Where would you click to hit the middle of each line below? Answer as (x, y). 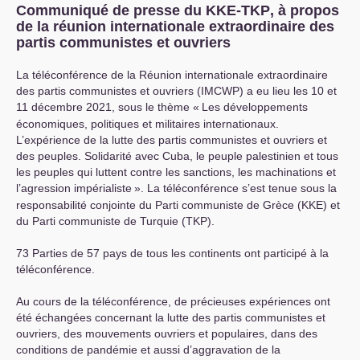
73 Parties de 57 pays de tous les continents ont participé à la (172, 254)
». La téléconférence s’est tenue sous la (235, 188)
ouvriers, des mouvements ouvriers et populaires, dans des (167, 334)
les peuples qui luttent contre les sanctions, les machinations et (176, 172)
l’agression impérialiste (74, 188)
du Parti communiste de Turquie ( (101, 221)
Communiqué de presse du (111, 11)
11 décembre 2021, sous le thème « (108, 107)
